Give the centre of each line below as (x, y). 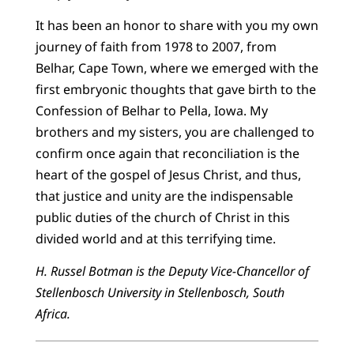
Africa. (53, 314)
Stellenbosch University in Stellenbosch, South (160, 293)
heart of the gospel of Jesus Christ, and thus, (168, 175)
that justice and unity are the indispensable (164, 196)
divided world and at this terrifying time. (155, 239)
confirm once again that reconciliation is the (167, 154)
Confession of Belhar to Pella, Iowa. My (151, 111)
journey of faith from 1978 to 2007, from (156, 47)
